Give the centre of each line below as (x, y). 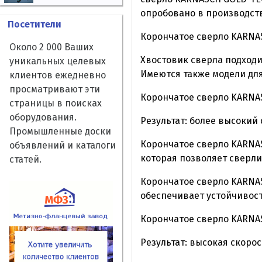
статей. (25, 160)
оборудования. (43, 118)
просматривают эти (55, 89)
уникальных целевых (58, 61)
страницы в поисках (56, 104)
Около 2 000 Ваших (51, 47)
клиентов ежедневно (58, 75)
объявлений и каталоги (63, 146)
